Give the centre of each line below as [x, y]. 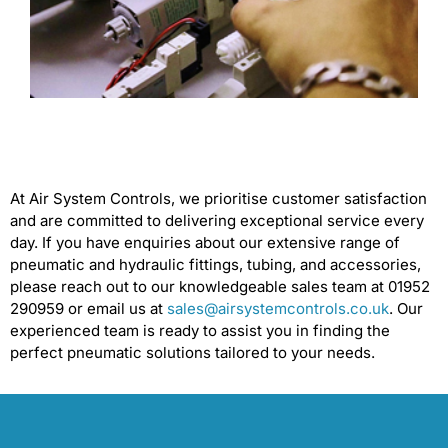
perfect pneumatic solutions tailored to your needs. [192, 353]
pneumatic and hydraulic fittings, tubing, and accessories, [215, 265]
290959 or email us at [88, 309]
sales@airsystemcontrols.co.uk [278, 309]
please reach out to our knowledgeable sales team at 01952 [220, 287]
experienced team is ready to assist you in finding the [200, 331]
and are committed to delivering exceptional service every [217, 221]
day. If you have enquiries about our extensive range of [205, 243]
